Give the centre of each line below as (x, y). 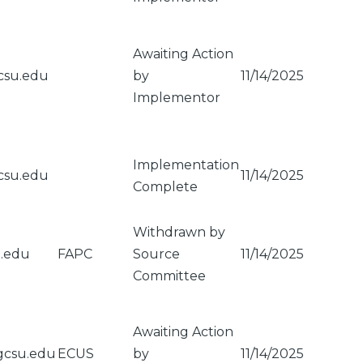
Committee (169, 276)
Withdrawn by (179, 232)
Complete (165, 187)
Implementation (186, 165)
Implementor (177, 98)
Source (156, 254)
